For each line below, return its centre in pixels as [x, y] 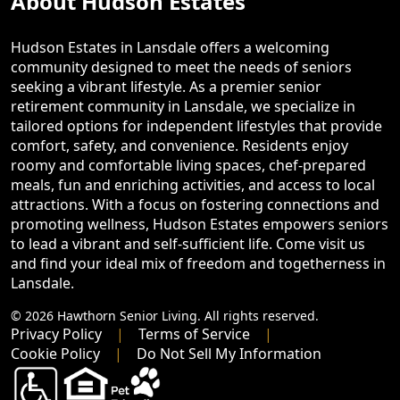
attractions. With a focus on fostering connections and [195, 205]
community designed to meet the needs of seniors [181, 67]
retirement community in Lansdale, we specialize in [183, 107]
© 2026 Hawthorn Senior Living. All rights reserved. [165, 316]
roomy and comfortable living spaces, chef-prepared [188, 166]
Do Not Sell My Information [229, 354]
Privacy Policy [56, 334]
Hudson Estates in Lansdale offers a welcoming [170, 48]
